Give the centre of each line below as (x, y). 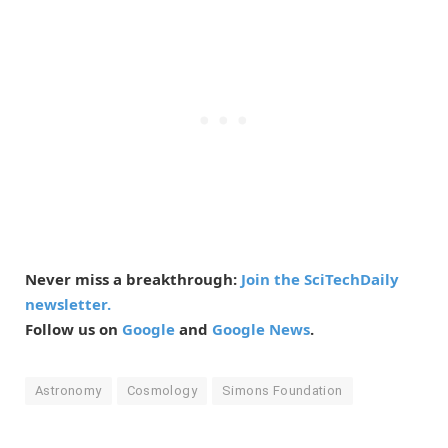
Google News (261, 328)
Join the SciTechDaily (320, 278)
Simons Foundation (282, 390)
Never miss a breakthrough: (133, 278)
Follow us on (73, 328)
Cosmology (162, 390)
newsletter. (68, 303)
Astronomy (68, 390)
